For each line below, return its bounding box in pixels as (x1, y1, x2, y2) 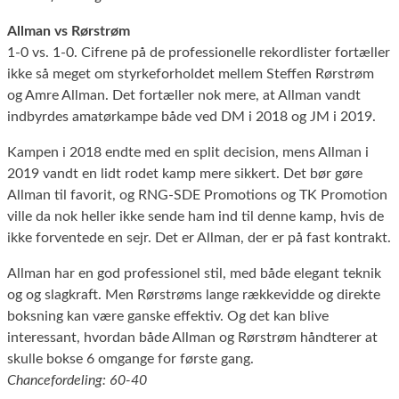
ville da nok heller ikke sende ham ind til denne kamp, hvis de (7, 208, 384, 224)
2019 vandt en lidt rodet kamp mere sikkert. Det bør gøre (7, 166, 362, 181)
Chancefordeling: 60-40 (7, 372, 147, 387)
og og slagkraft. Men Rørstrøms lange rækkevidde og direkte (7, 287, 380, 302)
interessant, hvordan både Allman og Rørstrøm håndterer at (7, 330, 378, 345)
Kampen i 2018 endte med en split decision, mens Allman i (7, 144, 369, 159)
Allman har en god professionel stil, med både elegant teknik (7, 265, 381, 281)
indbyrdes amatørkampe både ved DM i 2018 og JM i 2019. (7, 109, 376, 124)
